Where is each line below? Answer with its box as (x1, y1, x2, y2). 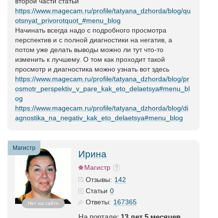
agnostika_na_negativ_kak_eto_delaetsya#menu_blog (15, 114, 183, 122)
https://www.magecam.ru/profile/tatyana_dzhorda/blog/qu (15, 7, 191, 15)
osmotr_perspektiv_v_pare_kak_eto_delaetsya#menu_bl (15, 85, 190, 92)
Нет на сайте (27, 200, 59, 206)
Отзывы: (86, 176, 112, 183)
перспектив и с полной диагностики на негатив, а (15, 36, 172, 44)
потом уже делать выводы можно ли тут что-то (15, 46, 163, 54)
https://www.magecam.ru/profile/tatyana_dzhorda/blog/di (15, 104, 188, 112)
